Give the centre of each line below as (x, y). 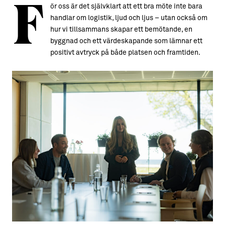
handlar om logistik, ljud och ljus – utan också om (129, 18)
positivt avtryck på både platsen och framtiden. (125, 53)
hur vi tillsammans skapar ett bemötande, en (121, 30)
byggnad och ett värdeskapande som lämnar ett (126, 41)
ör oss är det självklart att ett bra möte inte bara (126, 7)
